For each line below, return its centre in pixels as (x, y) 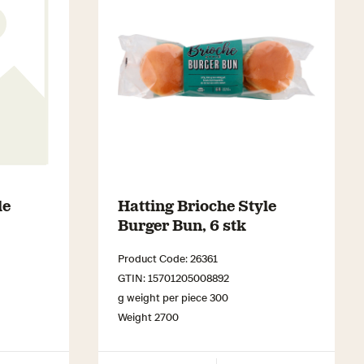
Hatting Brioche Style (197, 205)
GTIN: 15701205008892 (173, 278)
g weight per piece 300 (173, 297)
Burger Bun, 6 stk (182, 225)
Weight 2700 (148, 317)
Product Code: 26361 (168, 258)
